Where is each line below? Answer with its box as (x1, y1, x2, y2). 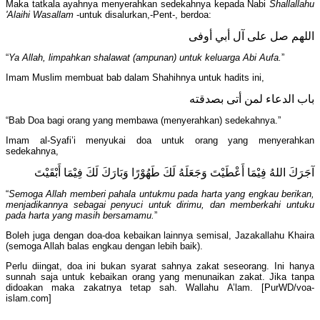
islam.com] (6, 293, 51, 304)
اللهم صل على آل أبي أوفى (189, 30, 314, 43)
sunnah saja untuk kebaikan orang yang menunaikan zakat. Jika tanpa (6, 271, 314, 283)
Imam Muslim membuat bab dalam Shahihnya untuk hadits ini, (6, 72, 264, 84)
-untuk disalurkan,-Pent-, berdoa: (74, 9, 223, 21)
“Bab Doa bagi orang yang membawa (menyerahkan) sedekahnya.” (6, 115, 281, 126)
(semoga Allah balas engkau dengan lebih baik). (6, 241, 203, 252)
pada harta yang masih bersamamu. (6, 210, 154, 221)
